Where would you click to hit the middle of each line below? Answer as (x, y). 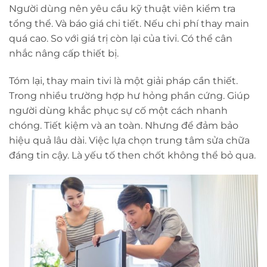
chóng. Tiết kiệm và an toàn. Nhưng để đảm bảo (124, 125)
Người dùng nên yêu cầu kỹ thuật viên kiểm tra (122, 8)
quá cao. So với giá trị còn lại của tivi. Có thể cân (121, 38)
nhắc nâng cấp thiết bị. (64, 53)
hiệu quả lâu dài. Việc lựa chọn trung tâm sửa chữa (129, 140)
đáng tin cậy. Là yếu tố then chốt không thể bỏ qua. (132, 155)
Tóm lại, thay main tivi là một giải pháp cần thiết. (123, 80)
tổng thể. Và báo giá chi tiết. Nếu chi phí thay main (129, 23)
